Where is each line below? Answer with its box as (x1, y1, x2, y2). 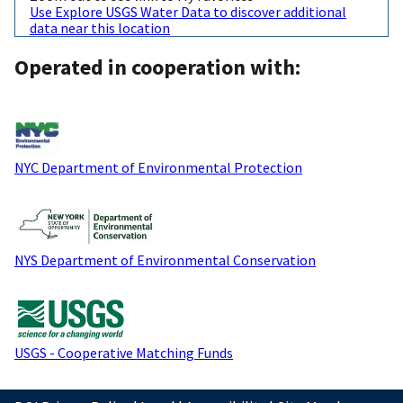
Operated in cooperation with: (14, 52, 300, 81)
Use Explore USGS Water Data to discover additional (30, 3, 346, 22)
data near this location (30, 19, 170, 38)
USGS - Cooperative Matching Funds (14, 343, 233, 362)
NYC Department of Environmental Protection (14, 157, 302, 176)
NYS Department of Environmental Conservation (14, 250, 316, 269)
